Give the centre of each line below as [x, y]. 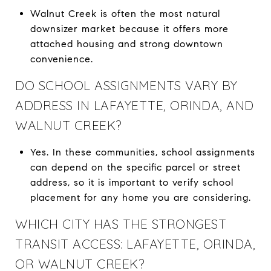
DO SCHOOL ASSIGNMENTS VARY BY [126, 85]
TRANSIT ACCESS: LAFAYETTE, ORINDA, [135, 243]
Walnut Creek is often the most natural [125, 13]
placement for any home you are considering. [140, 197]
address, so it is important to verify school [132, 182]
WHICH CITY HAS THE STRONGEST [121, 224]
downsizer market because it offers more [129, 28]
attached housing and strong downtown [126, 44]
